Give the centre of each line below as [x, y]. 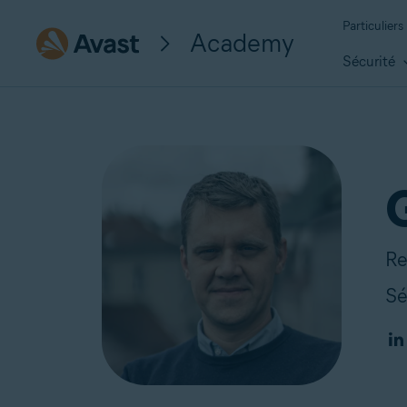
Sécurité [371, 62]
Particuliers [373, 26]
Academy [242, 42]
